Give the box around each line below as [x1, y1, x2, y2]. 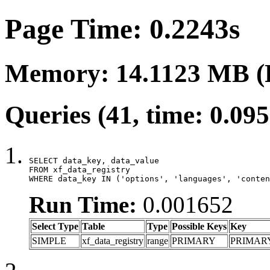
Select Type [32, 221, 78, 231]
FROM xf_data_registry [29, 165, 130, 174]
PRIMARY [172, 235, 216, 246]
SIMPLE [32, 235, 66, 246]
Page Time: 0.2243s [5, 13, 240, 45]
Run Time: [29, 191, 137, 218]
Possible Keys [172, 221, 227, 231]
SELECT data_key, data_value [29, 155, 159, 165]
